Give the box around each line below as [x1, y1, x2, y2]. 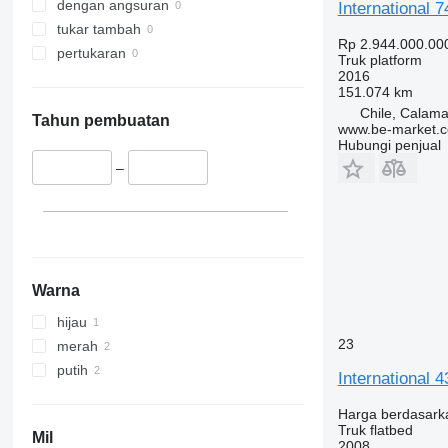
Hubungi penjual [337, 136, 441, 153]
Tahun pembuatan [31, 112, 170, 130]
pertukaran [56, 45, 126, 62]
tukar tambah [56, 21, 141, 38]
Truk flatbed [337, 421, 413, 438]
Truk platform [337, 51, 422, 68]
